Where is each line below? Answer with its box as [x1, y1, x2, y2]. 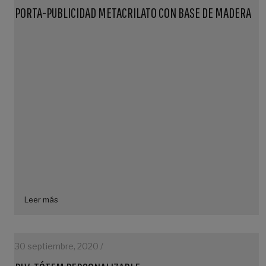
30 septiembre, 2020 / [15, 241, 103, 251]
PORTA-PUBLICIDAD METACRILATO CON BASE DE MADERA [15, 4, 251, 21]
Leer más [24, 195, 58, 204]
